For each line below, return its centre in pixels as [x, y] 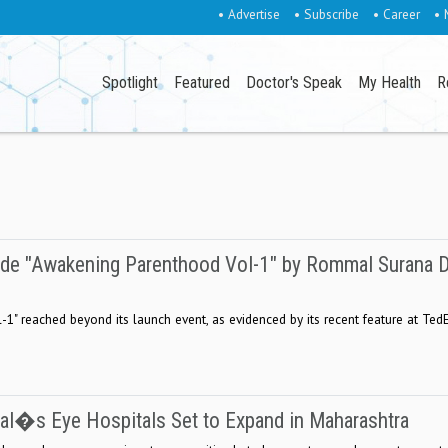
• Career [396, 14]
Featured [202, 83]
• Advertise [248, 14]
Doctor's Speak [294, 83]
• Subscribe [326, 14]
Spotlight [130, 83]
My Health [390, 83]
